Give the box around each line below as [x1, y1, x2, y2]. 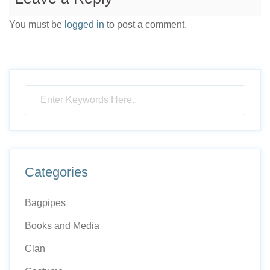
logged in [64, 19, 104, 30]
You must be [9, 19, 64, 30]
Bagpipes [25, 197, 66, 208]
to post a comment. [104, 19, 187, 30]
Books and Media [25, 220, 99, 231]
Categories [25, 164, 88, 180]
